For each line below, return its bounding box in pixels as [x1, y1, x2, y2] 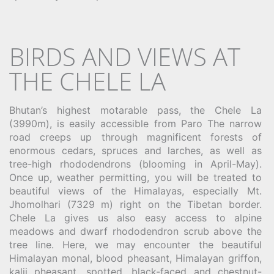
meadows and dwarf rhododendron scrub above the [9, 225, 262, 238]
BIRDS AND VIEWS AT [9, 40, 240, 74]
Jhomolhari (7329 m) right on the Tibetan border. [9, 198, 262, 211]
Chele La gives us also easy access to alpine [9, 212, 262, 224]
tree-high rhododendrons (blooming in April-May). [9, 158, 262, 171]
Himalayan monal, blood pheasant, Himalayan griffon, [9, 252, 262, 265]
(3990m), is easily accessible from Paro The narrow [9, 117, 262, 130]
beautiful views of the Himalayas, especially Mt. [9, 185, 262, 198]
